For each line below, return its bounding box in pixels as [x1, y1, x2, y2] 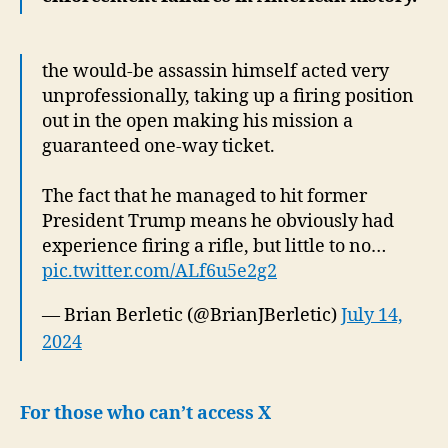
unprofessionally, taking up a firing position [42, 84, 414, 108]
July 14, [341, 303, 403, 327]
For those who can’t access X [20, 401, 271, 425]
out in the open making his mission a [42, 109, 353, 133]
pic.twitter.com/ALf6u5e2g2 [42, 259, 277, 283]
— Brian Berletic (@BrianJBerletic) [42, 303, 341, 327]
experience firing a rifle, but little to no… [42, 234, 386, 258]
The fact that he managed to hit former [42, 184, 367, 208]
